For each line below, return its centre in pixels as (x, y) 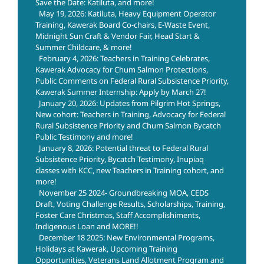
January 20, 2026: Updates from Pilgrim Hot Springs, (130, 103)
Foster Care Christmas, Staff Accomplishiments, (118, 215)
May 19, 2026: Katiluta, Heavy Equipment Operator (127, 14)
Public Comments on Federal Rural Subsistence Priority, (132, 81)
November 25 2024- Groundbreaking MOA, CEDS (124, 193)
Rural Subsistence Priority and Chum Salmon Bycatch (128, 126)
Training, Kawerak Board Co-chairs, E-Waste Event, (123, 25)
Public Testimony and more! (84, 137)
